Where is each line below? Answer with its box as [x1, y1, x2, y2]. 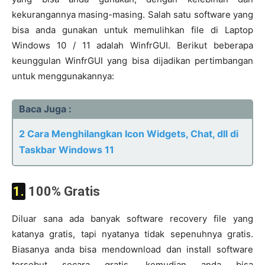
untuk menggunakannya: [12, 70, 114, 82]
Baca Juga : [19, 103, 72, 115]
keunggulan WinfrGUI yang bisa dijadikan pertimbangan [12, 55, 253, 66]
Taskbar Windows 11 [19, 144, 114, 156]
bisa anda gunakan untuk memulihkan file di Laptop [12, 24, 253, 35]
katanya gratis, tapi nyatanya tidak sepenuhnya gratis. [12, 228, 253, 240]
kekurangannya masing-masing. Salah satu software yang [12, 9, 253, 20]
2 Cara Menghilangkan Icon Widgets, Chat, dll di [19, 128, 238, 140]
